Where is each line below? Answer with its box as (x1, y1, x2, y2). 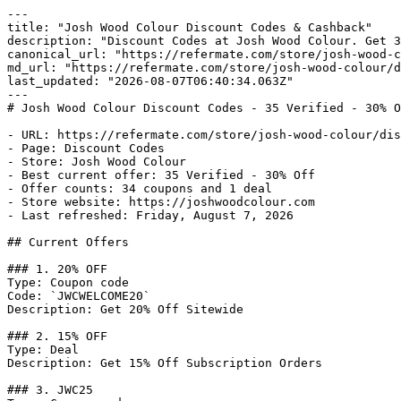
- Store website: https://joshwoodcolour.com (7, 195, 315, 209)
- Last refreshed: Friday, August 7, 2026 (7, 209, 294, 222)
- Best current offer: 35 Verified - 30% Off (7, 168, 315, 182)
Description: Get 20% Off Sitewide (7, 303, 243, 316)
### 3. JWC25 (7, 383, 93, 397)
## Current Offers (7, 235, 129, 249)
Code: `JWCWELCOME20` (7, 289, 150, 303)
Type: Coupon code (7, 276, 129, 289)
